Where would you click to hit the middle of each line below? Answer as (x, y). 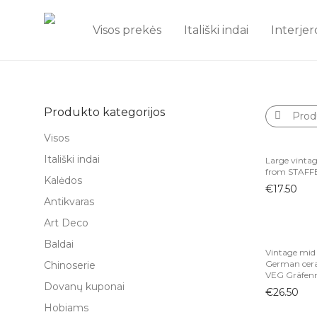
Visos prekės (127, 30)
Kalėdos (63, 180)
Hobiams (66, 308)
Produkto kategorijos (104, 112)
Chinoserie (70, 265)
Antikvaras (69, 202)
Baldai (59, 244)
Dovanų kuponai (84, 287)
